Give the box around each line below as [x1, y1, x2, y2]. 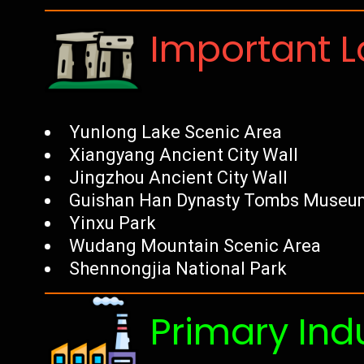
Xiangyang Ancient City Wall [69, 145, 299, 165]
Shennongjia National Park [69, 258, 288, 279]
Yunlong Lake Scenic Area [69, 122, 283, 142]
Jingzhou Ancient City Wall [69, 167, 288, 188]
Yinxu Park [69, 213, 157, 233]
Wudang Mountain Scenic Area [69, 236, 322, 256]
